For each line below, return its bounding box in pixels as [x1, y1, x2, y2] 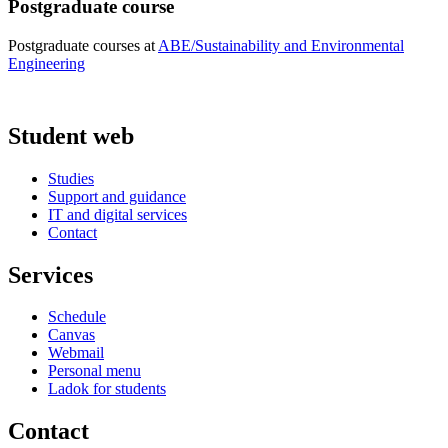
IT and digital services [48, 205, 187, 223]
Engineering [8, 54, 85, 72]
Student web [8, 122, 134, 149]
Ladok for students [48, 380, 166, 398]
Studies [48, 169, 94, 187]
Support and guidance [48, 187, 186, 205]
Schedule [48, 308, 106, 326]
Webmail [48, 344, 104, 362]
